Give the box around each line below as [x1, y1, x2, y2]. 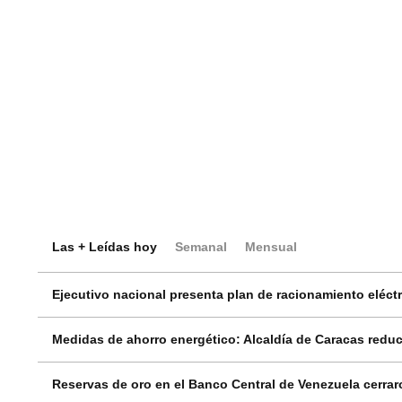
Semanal [175, 240, 227, 254]
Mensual [245, 240, 297, 254]
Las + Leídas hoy [52, 240, 157, 254]
